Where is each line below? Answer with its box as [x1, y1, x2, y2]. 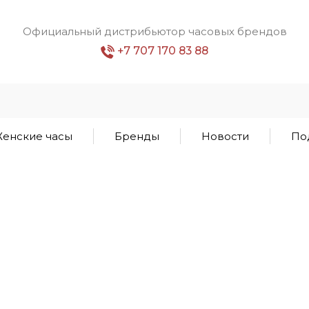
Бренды [114, 129, 159, 143]
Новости [201, 129, 249, 143]
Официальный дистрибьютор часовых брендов [22, 24, 287, 38]
